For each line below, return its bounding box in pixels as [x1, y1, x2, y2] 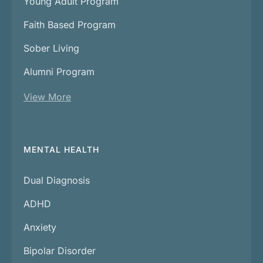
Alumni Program [23, 66, 95, 78]
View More [23, 91, 71, 103]
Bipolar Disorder [23, 245, 96, 257]
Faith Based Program [23, 19, 116, 31]
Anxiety [23, 221, 56, 234]
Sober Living [23, 42, 79, 55]
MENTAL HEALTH [23, 144, 99, 155]
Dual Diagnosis [23, 174, 90, 187]
